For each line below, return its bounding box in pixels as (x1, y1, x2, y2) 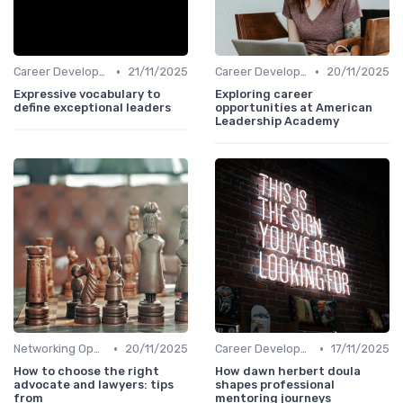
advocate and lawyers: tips (13, 378, 174, 392)
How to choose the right (13, 364, 159, 379)
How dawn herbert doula (215, 364, 361, 379)
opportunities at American (215, 101, 372, 115)
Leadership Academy (215, 114, 339, 129)
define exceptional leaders (13, 101, 171, 115)
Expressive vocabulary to (13, 87, 160, 102)
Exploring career (215, 87, 313, 102)
